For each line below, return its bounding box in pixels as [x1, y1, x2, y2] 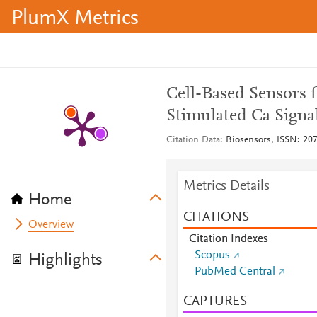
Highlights [28, 252, 103, 269]
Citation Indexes [188, 234, 268, 245]
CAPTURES [183, 294, 247, 309]
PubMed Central [194, 266, 275, 277]
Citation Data [166, 135, 220, 145]
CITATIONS [183, 210, 249, 224]
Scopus [194, 250, 230, 261]
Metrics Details [183, 179, 270, 193]
